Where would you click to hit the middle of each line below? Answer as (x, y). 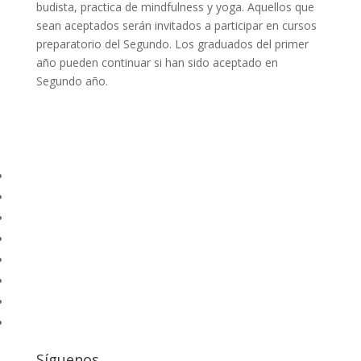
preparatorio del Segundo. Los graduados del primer (172, 44)
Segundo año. (72, 81)
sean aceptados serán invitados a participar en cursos (176, 25)
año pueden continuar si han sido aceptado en (157, 62)
